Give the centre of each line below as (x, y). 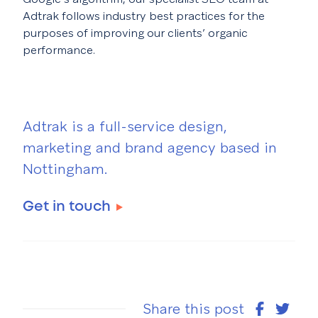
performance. (59, 50)
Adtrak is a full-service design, (125, 126)
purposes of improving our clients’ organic (135, 33)
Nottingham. (65, 169)
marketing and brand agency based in (150, 148)
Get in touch (67, 207)
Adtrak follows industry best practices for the (144, 16)
